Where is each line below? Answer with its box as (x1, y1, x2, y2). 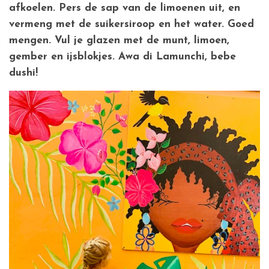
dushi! (9, 67, 38, 78)
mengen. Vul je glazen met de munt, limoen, (9, 35, 229, 46)
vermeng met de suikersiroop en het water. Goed (9, 19, 254, 29)
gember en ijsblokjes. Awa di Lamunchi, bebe (9, 51, 236, 62)
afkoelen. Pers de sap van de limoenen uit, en (9, 2, 240, 13)
